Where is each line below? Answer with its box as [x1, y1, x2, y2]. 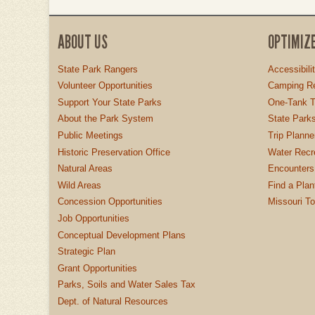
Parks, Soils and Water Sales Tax [58, 279, 195, 290]
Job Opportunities [58, 212, 129, 224]
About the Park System [58, 113, 153, 124]
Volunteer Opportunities [58, 80, 153, 91]
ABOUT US [58, 31, 108, 53]
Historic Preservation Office [58, 146, 170, 157]
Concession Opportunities [58, 196, 162, 207]
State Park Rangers [58, 63, 138, 75]
